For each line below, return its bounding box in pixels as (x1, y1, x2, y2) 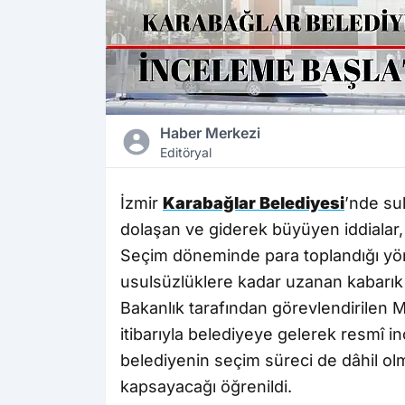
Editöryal (159, 145, 212, 161)
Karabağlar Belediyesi (163, 193, 344, 213)
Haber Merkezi (159, 124, 260, 143)
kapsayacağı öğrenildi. (120, 377, 292, 397)
